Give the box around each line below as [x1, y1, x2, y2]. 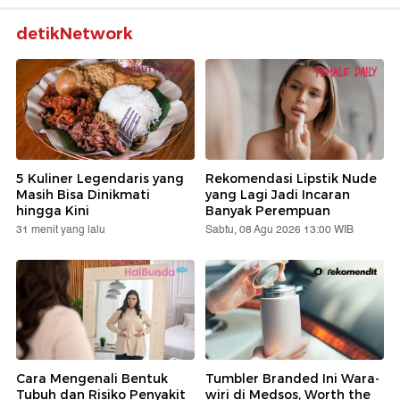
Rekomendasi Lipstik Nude [205, 170, 377, 187]
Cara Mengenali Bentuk [16, 371, 168, 387]
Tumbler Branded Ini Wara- [205, 371, 379, 387]
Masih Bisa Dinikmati [16, 186, 150, 203]
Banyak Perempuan [205, 202, 330, 219]
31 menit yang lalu [16, 221, 105, 238]
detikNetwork [16, 24, 133, 45]
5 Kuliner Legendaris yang [16, 170, 184, 187]
